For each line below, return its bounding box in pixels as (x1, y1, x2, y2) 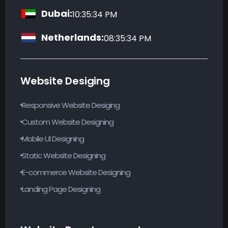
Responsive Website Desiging (22, 99, 120, 110)
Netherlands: (39, 31, 104, 44)
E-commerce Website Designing (22, 166, 130, 178)
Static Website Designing (22, 150, 105, 161)
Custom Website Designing (22, 116, 113, 127)
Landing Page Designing (22, 183, 100, 194)
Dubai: (39, 7, 72, 20)
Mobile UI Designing (22, 133, 84, 144)
